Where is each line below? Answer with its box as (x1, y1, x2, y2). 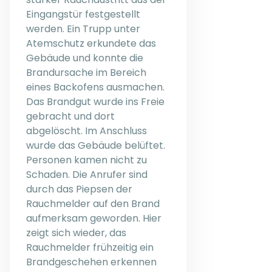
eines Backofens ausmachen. (26, 80, 165, 94)
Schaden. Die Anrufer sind (26, 167, 148, 182)
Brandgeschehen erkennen (26, 254, 157, 269)
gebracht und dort (26, 109, 115, 123)
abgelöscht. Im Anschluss (26, 123, 147, 138)
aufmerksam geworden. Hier (26, 211, 161, 225)
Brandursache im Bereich (26, 65, 146, 80)
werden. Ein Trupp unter (26, 21, 140, 36)
